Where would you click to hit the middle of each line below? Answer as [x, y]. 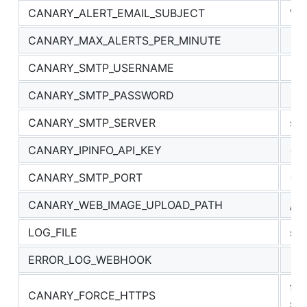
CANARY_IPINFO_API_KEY [95, 150]
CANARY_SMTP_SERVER [92, 123]
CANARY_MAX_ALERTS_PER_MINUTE [125, 41]
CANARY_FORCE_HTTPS [92, 296]
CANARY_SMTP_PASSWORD [101, 96]
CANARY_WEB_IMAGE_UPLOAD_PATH [125, 205]
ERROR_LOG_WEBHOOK [90, 260]
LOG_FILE [53, 233]
